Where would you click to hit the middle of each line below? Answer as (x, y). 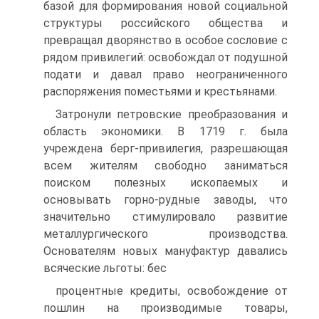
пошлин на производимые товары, (166, 308)
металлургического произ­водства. (166, 234)
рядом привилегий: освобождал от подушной (166, 57)
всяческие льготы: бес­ (105, 268)
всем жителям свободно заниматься (166, 166)
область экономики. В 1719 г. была (166, 131)
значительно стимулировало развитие (166, 217)
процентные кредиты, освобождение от (172, 291)
